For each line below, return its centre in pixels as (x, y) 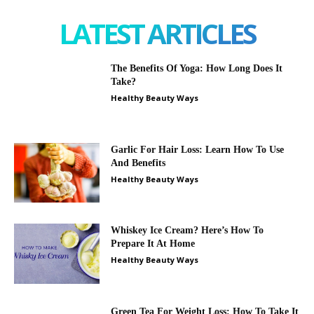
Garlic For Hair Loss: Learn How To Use (198, 149)
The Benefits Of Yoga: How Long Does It (197, 68)
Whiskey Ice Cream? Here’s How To (187, 231)
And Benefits (138, 163)
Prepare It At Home (153, 244)
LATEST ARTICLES (157, 33)
